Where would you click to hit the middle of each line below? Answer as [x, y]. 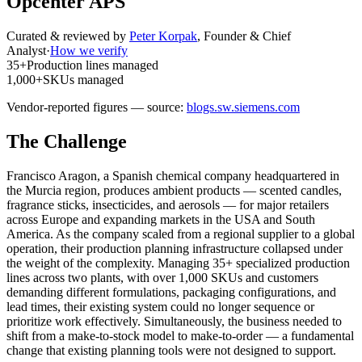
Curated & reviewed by [66, 36]
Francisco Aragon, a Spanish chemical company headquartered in [173, 175]
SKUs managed [83, 79]
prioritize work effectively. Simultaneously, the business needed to [174, 321]
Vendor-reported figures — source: [95, 107]
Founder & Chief [247, 36]
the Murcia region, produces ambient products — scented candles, [174, 190]
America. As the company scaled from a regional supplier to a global [181, 234]
